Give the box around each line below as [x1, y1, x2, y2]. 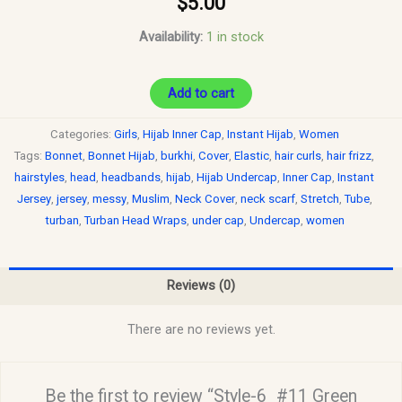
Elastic [234, 149, 269, 163]
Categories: [49, 127, 114, 142]
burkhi [161, 149, 193, 163]
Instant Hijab [226, 127, 293, 142]
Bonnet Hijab [88, 149, 155, 163]
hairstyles [14, 170, 65, 185]
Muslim [131, 192, 170, 206]
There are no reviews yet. [127, 321, 275, 338]
